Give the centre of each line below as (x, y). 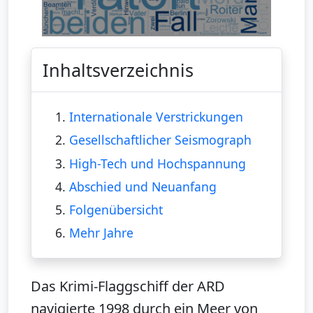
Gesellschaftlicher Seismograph (160, 140)
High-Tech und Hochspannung (157, 163)
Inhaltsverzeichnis (118, 70)
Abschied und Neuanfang (143, 186)
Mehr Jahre (101, 233)
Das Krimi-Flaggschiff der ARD (128, 286)
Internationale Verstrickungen (156, 117)
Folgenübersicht (116, 210)
